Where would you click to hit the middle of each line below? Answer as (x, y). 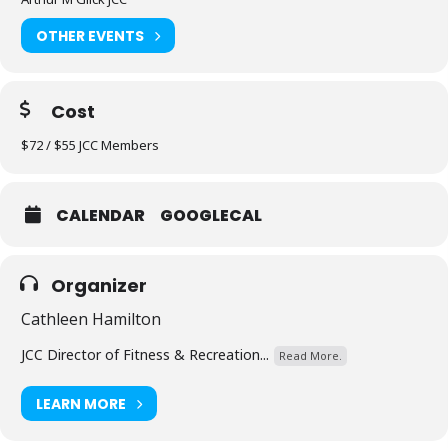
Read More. (310, 355)
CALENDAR (100, 215)
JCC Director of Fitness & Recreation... (145, 354)
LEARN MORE (81, 403)
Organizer (99, 285)
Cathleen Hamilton (91, 319)
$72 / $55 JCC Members (90, 145)
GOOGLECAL (211, 215)
